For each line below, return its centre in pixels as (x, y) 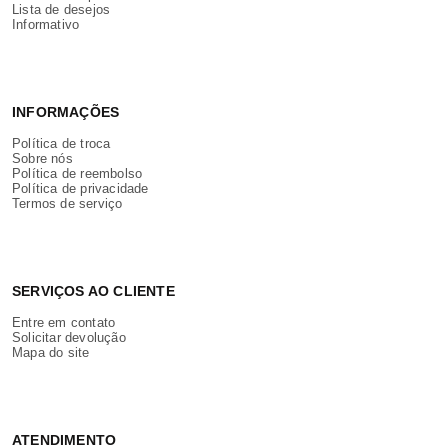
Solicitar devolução (69, 337)
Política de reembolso (77, 173)
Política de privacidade (80, 188)
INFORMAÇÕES (66, 111)
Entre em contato (64, 322)
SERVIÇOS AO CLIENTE (93, 290)
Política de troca (61, 143)
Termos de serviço (67, 203)
